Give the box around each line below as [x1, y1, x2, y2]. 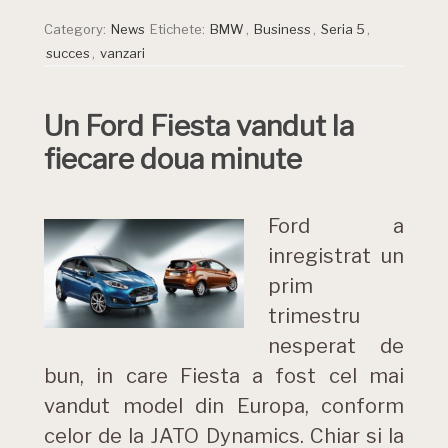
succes [46, 45, 90, 61]
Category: [44, 21, 109, 37]
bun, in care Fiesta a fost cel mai [44, 364, 404, 388]
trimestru [268, 304, 360, 328]
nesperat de [268, 334, 404, 358]
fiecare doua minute [44, 142, 302, 176]
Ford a [268, 214, 404, 238]
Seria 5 [321, 21, 365, 37]
